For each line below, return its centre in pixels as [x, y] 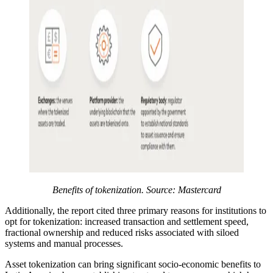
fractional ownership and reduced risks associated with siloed [122, 232]
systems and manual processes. [64, 243]
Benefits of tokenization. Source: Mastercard [136, 190]
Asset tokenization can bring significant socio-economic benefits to [133, 264]
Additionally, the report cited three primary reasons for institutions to [136, 210]
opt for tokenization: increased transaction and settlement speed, [127, 221]
